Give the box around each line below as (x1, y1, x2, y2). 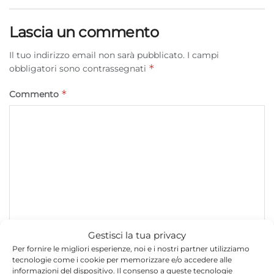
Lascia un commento (9, 23, 159, 41)
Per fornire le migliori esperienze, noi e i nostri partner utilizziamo (12, 244, 250, 253)
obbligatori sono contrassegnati (9, 62, 149, 74)
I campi (187, 49, 219, 61)
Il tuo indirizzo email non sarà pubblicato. (9, 49, 185, 61)
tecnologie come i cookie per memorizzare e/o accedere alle (12, 255, 232, 264)
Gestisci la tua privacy (88, 229, 186, 241)
